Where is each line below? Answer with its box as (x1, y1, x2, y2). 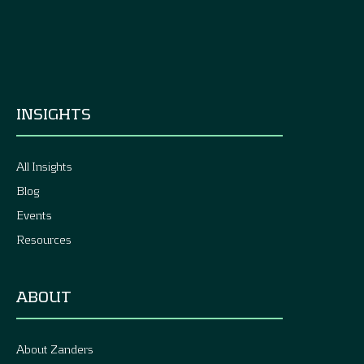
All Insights (16, 158, 72, 173)
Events (16, 207, 52, 222)
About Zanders (16, 341, 93, 356)
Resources (16, 232, 71, 246)
